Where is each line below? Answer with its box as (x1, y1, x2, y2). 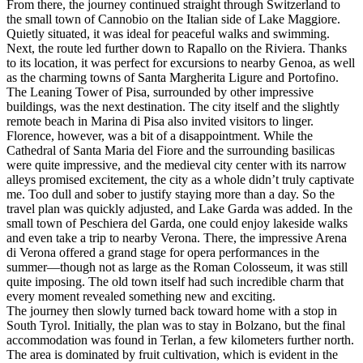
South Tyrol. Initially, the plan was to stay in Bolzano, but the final (6, 318, 345, 332)
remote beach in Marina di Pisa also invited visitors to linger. (6, 113, 314, 128)
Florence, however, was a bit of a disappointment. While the (6, 128, 313, 143)
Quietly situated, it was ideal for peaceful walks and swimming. (6, 26, 330, 41)
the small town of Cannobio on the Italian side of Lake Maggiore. (6, 11, 340, 26)
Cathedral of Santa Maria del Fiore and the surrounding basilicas (6, 143, 335, 157)
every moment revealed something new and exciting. (6, 288, 275, 303)
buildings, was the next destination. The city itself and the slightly (6, 99, 340, 113)
